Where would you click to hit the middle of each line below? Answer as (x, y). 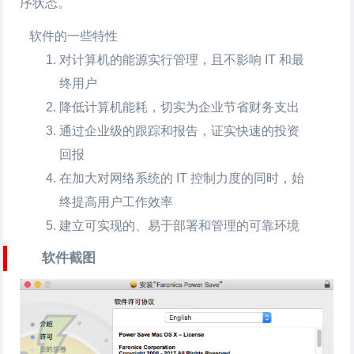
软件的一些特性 (74, 36)
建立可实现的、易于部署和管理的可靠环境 (180, 226)
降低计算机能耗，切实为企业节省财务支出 (180, 107)
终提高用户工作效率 (117, 202)
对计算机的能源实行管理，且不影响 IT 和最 (182, 60)
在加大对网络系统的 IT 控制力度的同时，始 (182, 178)
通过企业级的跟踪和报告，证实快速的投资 (180, 131)
